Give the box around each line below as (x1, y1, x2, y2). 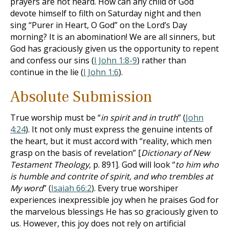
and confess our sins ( (10, 55, 94, 66)
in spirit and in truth (101, 112, 178, 123)
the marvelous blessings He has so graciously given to (10, 206, 218, 217)
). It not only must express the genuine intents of (26, 124, 213, 135)
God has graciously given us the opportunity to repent (10, 43, 219, 54)
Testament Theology (10, 159, 89, 170)
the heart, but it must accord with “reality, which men (10, 135, 212, 147)
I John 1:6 (83, 66, 119, 78)
